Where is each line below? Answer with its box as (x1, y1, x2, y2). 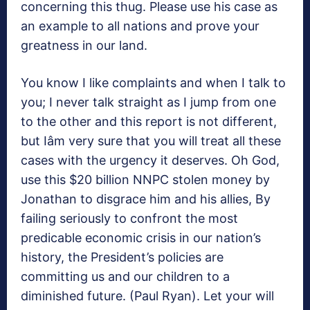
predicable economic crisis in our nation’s (21, 230, 261, 246)
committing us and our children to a (21, 269, 230, 284)
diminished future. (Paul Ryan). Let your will (21, 289, 274, 304)
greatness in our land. (21, 38, 147, 53)
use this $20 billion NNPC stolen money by (21, 172, 270, 188)
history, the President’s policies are (21, 250, 224, 265)
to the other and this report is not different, (21, 114, 277, 129)
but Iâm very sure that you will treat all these (21, 134, 281, 149)
